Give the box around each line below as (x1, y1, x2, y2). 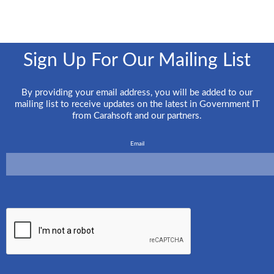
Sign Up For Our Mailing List (23, 51, 251, 70)
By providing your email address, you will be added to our (21, 88, 253, 98)
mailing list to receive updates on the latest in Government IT (14, 100, 260, 109)
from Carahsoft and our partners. (72, 111, 202, 121)
